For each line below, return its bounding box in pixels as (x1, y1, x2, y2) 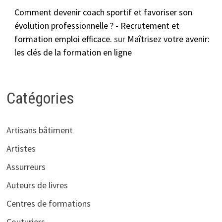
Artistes (6, 143, 36, 155)
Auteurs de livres (6, 179, 68, 191)
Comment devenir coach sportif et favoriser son (14, 6, 192, 18)
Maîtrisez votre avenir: (127, 33, 210, 45)
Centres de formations (6, 198, 91, 210)
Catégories (6, 89, 74, 108)
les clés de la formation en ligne (14, 47, 132, 58)
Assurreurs (6, 161, 46, 173)
